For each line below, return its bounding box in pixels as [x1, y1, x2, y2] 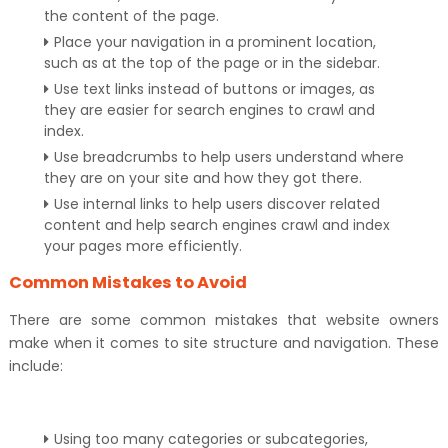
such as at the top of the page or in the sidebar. [43, 53, 380, 73]
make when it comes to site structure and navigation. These [8, 333, 440, 353]
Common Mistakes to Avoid [8, 271, 247, 294]
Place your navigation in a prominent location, [53, 32, 376, 52]
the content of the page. [43, 6, 219, 26]
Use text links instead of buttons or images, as [53, 79, 375, 99]
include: [8, 356, 63, 376]
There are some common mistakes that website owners [8, 310, 440, 330]
